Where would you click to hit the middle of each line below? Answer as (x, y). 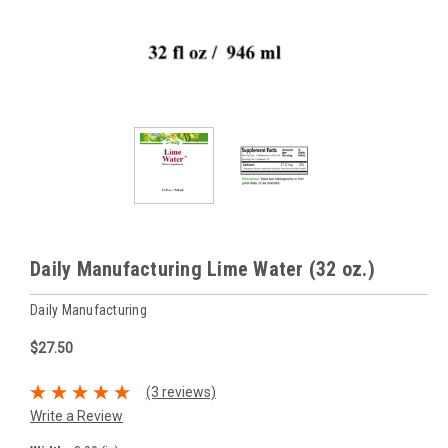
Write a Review (76, 415)
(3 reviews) (180, 391)
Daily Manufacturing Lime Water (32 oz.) (202, 268)
